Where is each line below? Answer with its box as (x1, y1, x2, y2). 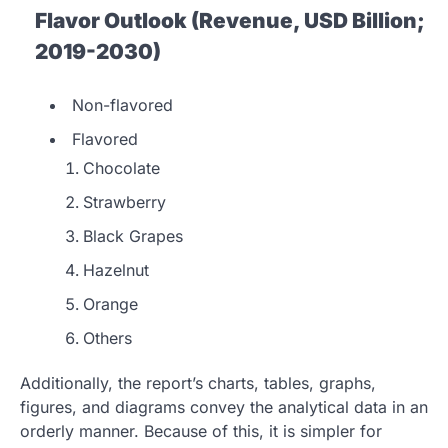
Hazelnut (83, 259, 149, 280)
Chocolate (83, 157, 160, 178)
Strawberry (83, 191, 166, 212)
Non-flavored (72, 94, 173, 115)
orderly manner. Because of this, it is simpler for (20, 420, 382, 441)
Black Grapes (83, 225, 183, 246)
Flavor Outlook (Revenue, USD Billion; (35, 7, 425, 33)
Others (83, 327, 132, 348)
